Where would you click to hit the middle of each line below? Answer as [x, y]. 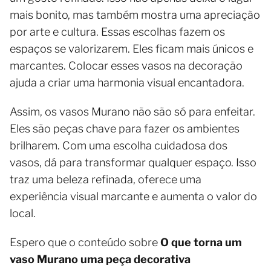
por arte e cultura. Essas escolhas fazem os [117, 32]
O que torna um [201, 243]
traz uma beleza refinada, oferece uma [106, 180]
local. [23, 214]
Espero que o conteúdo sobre [85, 243]
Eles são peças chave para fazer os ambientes [125, 129]
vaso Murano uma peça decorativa [100, 260]
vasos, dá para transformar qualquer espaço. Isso [133, 163]
